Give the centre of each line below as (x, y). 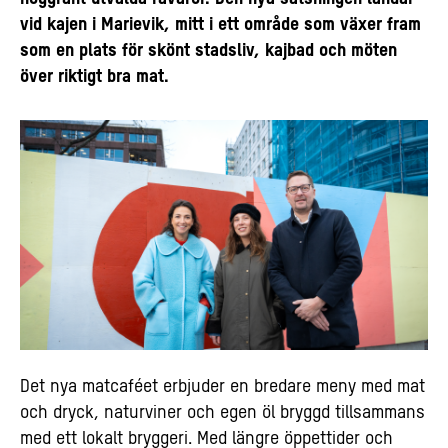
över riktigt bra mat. (99, 77)
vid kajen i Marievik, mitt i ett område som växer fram (220, 25)
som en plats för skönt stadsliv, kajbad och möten (208, 51)
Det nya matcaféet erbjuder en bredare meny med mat (222, 386)
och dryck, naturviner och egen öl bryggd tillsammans (222, 412)
